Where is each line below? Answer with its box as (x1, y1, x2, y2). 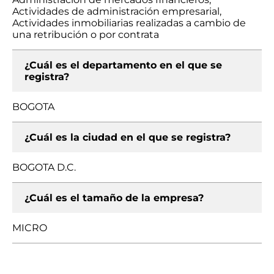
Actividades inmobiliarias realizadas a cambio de (12, 17, 246, 29)
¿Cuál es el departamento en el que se (24, 59, 222, 71)
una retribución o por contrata (12, 29, 159, 40)
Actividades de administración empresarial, (12, 6, 221, 17)
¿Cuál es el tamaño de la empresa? (24, 192, 204, 204)
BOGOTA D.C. (12, 161, 76, 173)
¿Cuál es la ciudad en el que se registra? (24, 131, 231, 143)
